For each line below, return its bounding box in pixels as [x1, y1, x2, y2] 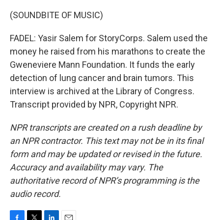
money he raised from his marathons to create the [10, 46, 205, 56]
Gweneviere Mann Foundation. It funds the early [10, 59, 195, 70]
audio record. [10, 189, 61, 199]
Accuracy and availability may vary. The [10, 162, 163, 172]
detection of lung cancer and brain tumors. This [10, 73, 194, 83]
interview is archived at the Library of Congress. [10, 86, 194, 96]
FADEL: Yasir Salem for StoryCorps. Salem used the [10, 33, 208, 43]
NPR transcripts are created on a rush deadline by [10, 122, 202, 133]
